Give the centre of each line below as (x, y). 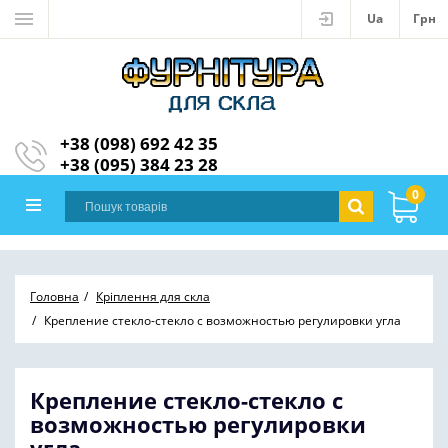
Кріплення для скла (153, 296)
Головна (54, 296)
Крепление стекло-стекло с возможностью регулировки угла (222, 320)
